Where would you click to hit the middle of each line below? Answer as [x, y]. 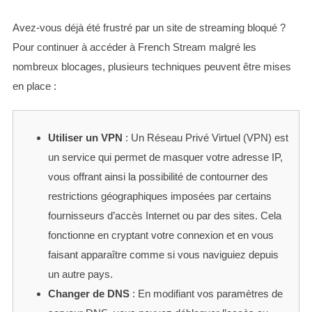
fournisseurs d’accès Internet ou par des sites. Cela [164, 216]
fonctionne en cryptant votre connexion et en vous [161, 235]
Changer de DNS [88, 294]
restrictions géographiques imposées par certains [159, 196]
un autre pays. [80, 274]
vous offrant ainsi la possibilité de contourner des [158, 177]
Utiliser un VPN [85, 138]
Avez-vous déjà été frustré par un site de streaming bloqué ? [149, 28]
